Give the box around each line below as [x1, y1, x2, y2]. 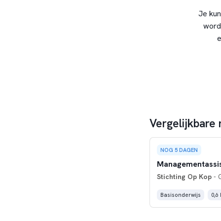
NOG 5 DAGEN [160, 147, 198, 153]
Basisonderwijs [160, 191, 201, 198]
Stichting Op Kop [156, 172, 212, 181]
